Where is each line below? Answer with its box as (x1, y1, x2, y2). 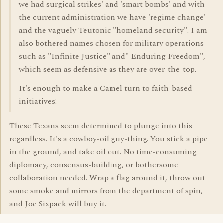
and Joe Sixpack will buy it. (9, 198, 106, 210)
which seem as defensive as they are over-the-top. (19, 63, 196, 75)
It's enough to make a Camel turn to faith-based (19, 82, 192, 94)
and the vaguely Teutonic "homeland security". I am (19, 24, 207, 36)
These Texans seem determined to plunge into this (9, 120, 192, 132)
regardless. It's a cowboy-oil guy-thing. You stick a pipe (9, 133, 208, 145)
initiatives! (19, 95, 57, 107)
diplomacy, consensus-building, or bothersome (9, 159, 178, 171)
